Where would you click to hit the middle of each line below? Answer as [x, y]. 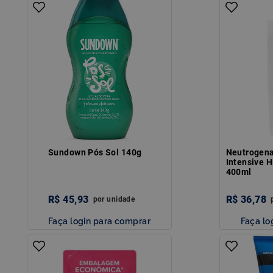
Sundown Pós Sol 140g [95, 152]
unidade [121, 199]
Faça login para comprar [99, 221]
